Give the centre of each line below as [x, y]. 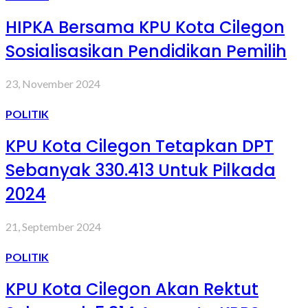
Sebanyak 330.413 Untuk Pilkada [141, 170]
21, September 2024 [53, 226]
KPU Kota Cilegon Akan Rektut [132, 289]
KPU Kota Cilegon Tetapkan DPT [140, 146]
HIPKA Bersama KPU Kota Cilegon [145, 27]
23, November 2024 [53, 83]
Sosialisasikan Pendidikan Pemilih [146, 52]
